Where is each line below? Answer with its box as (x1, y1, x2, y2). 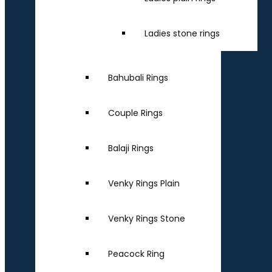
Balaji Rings (108, 142, 154, 154)
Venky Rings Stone (108, 212, 185, 225)
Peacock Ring (108, 248, 165, 260)
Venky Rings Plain (108, 177, 180, 189)
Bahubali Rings (108, 72, 168, 84)
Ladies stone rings (144, 27, 220, 39)
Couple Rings (108, 107, 163, 119)
